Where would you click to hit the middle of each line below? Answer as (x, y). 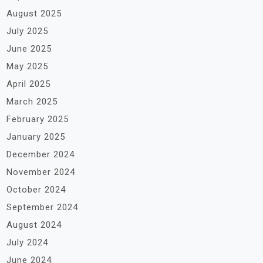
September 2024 (42, 207)
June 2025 (29, 49)
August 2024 (34, 225)
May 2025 (27, 66)
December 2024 (41, 154)
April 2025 (28, 84)
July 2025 (27, 31)
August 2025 (34, 14)
